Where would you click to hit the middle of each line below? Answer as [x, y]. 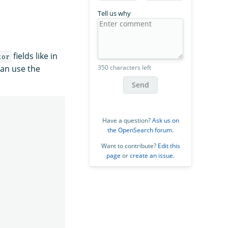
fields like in [34, 56]
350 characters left [124, 67]
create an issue [151, 155]
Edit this [169, 146]
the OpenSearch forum [140, 130]
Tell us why [114, 13]
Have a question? [127, 120]
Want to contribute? [129, 146]
